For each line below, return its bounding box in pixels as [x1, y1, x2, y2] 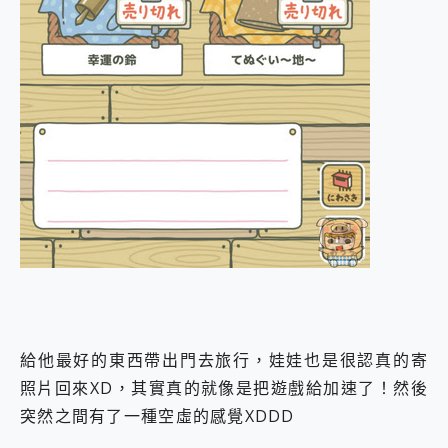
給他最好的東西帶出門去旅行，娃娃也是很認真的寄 [20, 348, 428, 371]
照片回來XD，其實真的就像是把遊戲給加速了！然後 [20, 376, 428, 399]
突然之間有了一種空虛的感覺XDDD [20, 404, 295, 427]
